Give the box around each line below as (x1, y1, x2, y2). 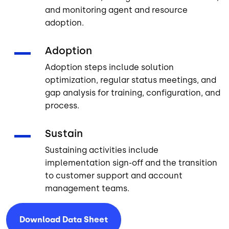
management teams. (45, 184, 129, 194)
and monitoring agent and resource (45, 5, 188, 15)
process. (45, 101, 79, 111)
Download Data (19, 215, 84, 225)
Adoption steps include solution (45, 62, 174, 73)
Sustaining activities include (45, 145, 158, 155)
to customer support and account (45, 171, 182, 181)
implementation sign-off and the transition (45, 158, 217, 168)
